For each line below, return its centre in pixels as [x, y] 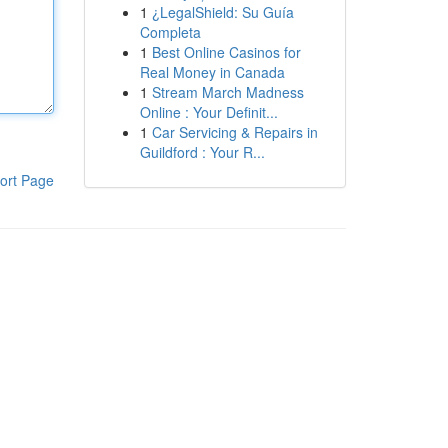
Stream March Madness [227, 92]
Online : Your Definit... [208, 112]
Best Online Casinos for [226, 52]
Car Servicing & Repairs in [234, 132]
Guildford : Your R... [202, 152]
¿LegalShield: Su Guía [222, 12]
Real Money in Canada [212, 72]
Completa [170, 32]
